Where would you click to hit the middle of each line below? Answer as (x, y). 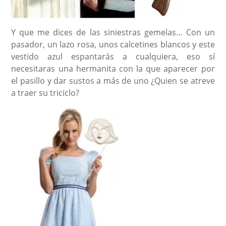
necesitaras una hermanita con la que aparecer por (113, 69)
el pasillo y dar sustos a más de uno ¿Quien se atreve (113, 81)
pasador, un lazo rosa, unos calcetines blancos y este (113, 45)
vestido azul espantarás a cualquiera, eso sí (113, 57)
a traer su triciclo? (45, 93)
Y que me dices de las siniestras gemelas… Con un (113, 33)
